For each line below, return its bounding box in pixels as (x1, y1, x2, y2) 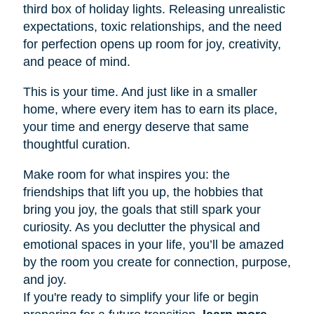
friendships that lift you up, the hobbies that (22, 184, 263, 199)
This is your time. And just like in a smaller (22, 84, 257, 99)
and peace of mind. (22, 54, 130, 69)
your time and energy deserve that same (22, 119, 249, 134)
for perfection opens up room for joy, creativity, (22, 36, 281, 51)
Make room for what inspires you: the (22, 167, 230, 182)
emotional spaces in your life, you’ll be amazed (22, 237, 284, 252)
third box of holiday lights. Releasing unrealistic (22, 1, 285, 16)
